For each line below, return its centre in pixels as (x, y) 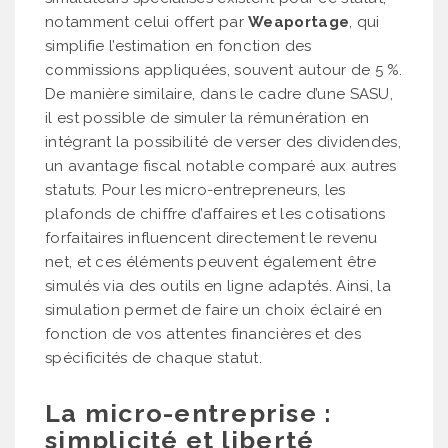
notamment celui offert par (147, 21)
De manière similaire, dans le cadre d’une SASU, (219, 93)
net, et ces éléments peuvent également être (210, 261)
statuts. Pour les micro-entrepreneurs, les (195, 189)
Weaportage (299, 21)
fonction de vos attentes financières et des (203, 333)
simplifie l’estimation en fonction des (178, 45)
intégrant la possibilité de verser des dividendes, (223, 141)
